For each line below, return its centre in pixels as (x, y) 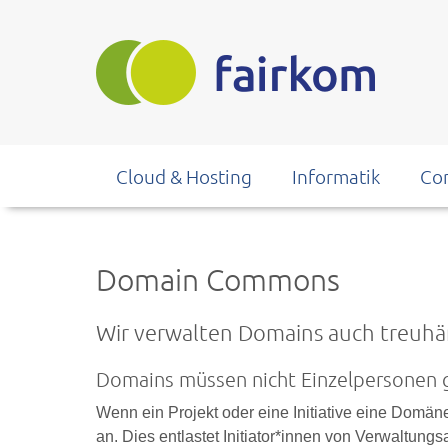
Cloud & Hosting (184, 176)
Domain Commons (218, 279)
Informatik (336, 176)
